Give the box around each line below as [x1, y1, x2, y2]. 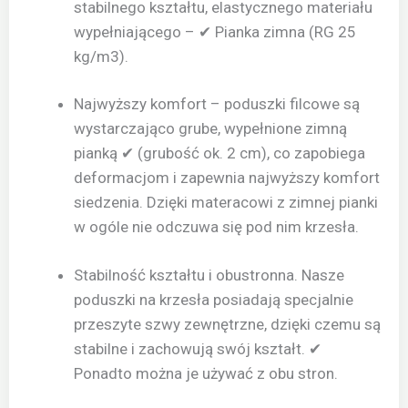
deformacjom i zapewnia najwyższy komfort [74, 168, 380, 188]
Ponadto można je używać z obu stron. [74, 363, 338, 382]
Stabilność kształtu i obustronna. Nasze [74, 265, 344, 284]
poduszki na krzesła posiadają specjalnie [74, 290, 353, 309]
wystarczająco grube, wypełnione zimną [74, 119, 347, 138]
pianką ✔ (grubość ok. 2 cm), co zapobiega [74, 144, 365, 163]
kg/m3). [74, 46, 128, 66]
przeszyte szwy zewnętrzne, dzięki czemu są [74, 314, 381, 333]
